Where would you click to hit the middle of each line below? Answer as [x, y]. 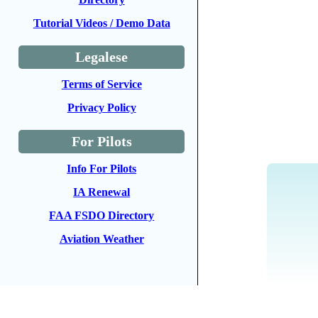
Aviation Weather [102, 239]
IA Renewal [102, 192]
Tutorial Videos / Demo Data [102, 23]
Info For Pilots [102, 169]
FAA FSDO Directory [102, 215]
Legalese [102, 57]
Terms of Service [102, 84]
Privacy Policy [102, 108]
